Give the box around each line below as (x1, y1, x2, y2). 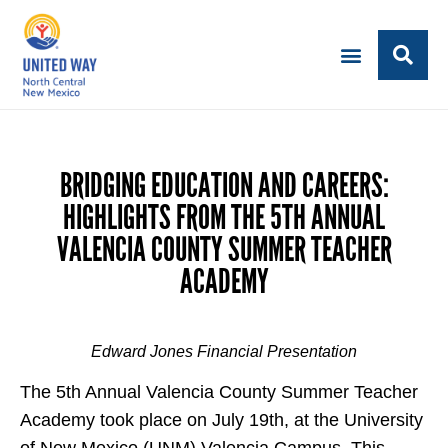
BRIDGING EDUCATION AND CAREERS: (59, 165, 389, 206)
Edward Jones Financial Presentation (91, 343, 357, 360)
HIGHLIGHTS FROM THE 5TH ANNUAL (63, 197, 385, 238)
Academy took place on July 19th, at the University (20, 410, 423, 430)
